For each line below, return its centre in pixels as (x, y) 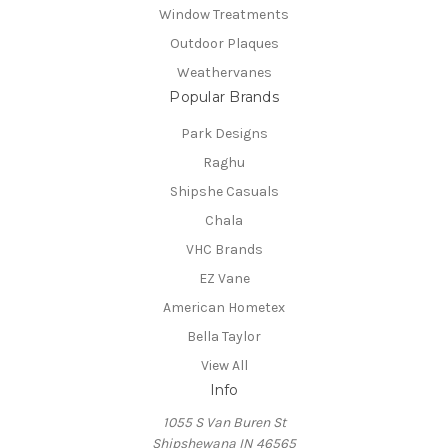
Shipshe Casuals (224, 192)
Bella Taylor (224, 337)
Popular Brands (224, 97)
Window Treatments (224, 15)
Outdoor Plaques (224, 44)
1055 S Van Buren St (224, 423)
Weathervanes (224, 73)
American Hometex (224, 308)
